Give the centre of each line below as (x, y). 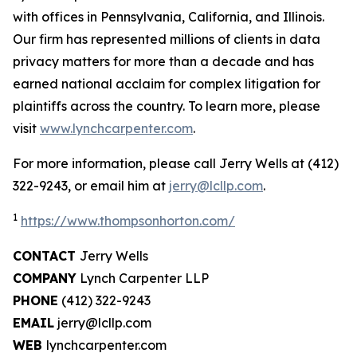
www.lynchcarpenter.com (116, 128)
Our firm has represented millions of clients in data (167, 39)
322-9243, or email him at (91, 185)
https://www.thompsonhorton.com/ (128, 220)
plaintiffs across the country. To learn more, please (167, 106)
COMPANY (45, 278)
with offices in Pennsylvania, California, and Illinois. (169, 16)
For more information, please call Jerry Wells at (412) (176, 163)
